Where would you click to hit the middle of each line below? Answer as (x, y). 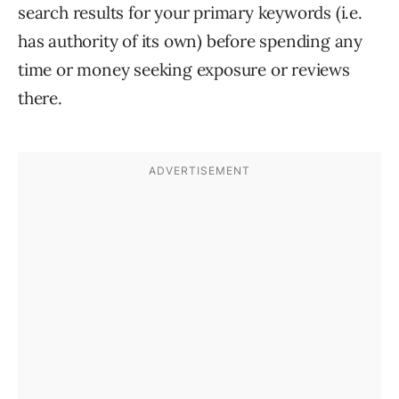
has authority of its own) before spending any (190, 41)
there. (40, 98)
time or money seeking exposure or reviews (184, 70)
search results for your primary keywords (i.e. (190, 13)
